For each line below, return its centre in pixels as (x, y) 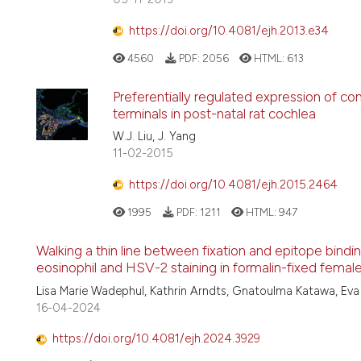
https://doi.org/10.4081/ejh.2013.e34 (229, 30)
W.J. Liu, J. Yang (154, 137)
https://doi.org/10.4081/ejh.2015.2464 (233, 184)
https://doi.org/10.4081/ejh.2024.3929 (156, 339)
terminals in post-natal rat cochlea (214, 114)
